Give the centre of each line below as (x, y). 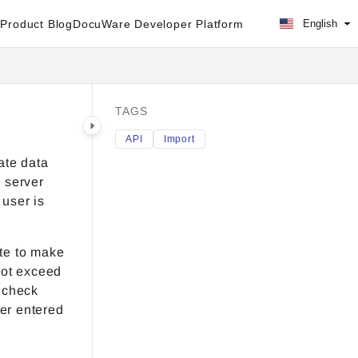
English (318, 24)
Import (179, 139)
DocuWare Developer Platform (158, 24)
